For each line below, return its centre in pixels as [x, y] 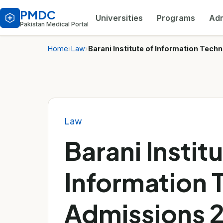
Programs [176, 18]
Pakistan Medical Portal [54, 24]
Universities [119, 18]
